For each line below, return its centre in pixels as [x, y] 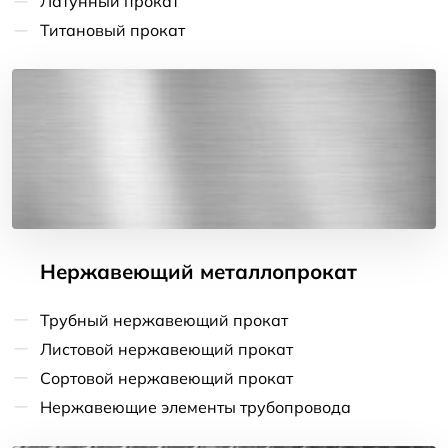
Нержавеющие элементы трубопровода [195, 406]
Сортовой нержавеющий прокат [166, 377]
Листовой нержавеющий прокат [166, 348]
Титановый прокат [112, 30]
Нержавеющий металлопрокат [198, 271]
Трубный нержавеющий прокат [164, 319]
